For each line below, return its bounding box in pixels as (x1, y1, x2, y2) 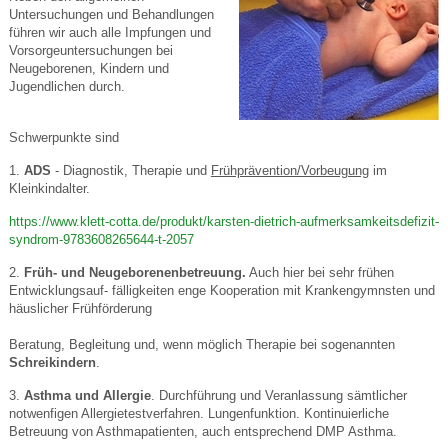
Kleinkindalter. (8, 180, 90, 196)
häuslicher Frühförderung (8, 300, 152, 316)
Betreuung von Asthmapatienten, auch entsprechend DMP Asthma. (8, 423, 397, 439)
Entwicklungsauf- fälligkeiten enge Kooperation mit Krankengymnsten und (8, 282, 435, 298)
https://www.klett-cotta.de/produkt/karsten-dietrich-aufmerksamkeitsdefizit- (8, 213, 439, 229)
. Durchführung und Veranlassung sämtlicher (150, 387, 407, 403)
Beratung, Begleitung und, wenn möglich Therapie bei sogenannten (8, 336, 395, 352)
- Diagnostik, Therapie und (54, 162, 211, 178)
